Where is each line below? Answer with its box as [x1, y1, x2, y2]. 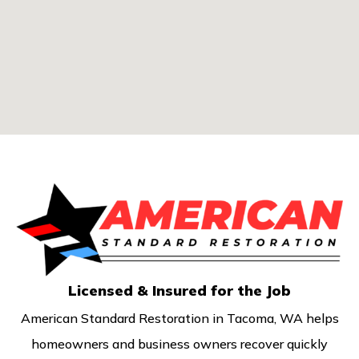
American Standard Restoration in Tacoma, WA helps [20, 310, 339, 327]
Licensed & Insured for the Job [68, 281, 291, 301]
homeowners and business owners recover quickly [31, 336, 328, 353]
